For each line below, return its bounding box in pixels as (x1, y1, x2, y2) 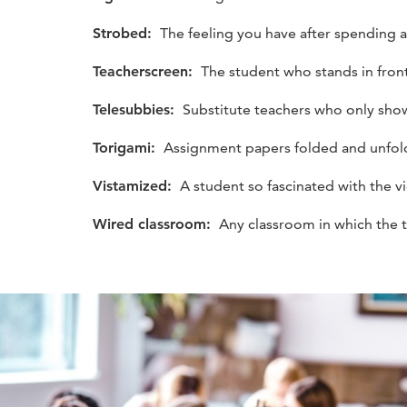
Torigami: (93, 138, 160, 156)
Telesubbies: (93, 100, 179, 118)
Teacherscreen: (93, 62, 197, 80)
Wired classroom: (93, 214, 215, 233)
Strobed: (93, 24, 156, 42)
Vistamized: (93, 176, 176, 194)
